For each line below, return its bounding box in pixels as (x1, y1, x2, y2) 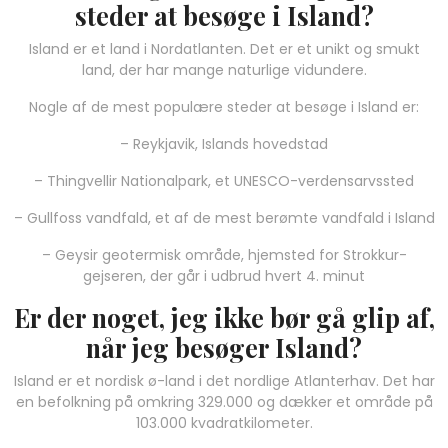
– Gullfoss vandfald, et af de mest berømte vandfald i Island (13, 207, 435, 228)
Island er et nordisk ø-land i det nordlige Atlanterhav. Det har (13, 370, 435, 391)
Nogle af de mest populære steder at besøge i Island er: (29, 96, 419, 117)
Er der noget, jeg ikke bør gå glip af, (13, 300, 435, 334)
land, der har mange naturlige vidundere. (81, 59, 367, 80)
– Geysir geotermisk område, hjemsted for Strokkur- (41, 244, 407, 265)
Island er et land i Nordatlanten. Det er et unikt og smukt (28, 38, 420, 59)
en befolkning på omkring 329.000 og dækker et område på (15, 391, 433, 412)
